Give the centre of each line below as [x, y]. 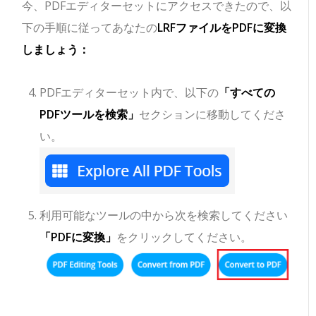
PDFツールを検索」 [90, 115]
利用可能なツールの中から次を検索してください [164, 215]
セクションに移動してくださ [213, 115]
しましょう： [56, 50]
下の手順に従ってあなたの [90, 28]
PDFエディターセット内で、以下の [129, 93]
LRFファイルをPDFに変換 [222, 28]
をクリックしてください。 [184, 237]
